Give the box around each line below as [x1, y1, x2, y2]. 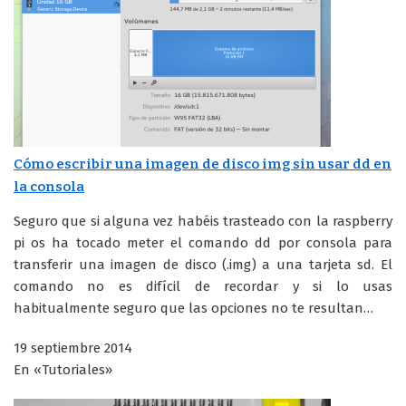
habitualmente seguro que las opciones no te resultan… [14, 299, 373, 316]
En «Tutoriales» [14, 361, 112, 378]
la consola [14, 178, 84, 195]
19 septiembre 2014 [14, 339, 132, 356]
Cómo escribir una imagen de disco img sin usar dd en [14, 155, 391, 172]
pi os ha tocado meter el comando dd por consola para [14, 234, 392, 251]
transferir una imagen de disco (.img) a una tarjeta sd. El [14, 256, 392, 273]
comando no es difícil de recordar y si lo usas [14, 277, 392, 295]
